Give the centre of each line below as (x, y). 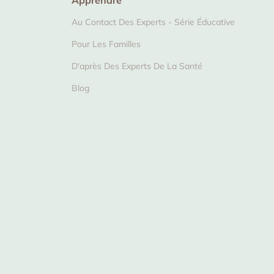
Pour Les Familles (106, 44)
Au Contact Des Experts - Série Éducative (153, 22)
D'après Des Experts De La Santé (137, 66)
